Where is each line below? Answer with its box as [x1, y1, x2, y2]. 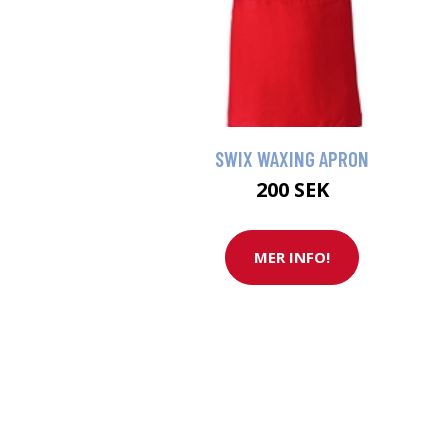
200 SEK [255, 175, 329, 203]
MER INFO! [254, 247, 330, 268]
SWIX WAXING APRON [215, 145, 369, 171]
